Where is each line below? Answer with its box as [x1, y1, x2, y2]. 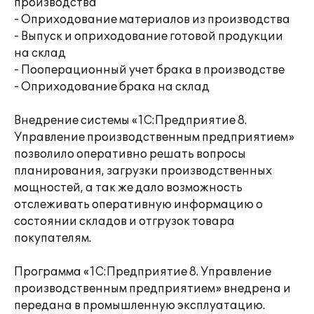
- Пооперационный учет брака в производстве [14, 63, 285, 77]
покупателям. [14, 231, 91, 245]
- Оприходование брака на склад [14, 80, 210, 94]
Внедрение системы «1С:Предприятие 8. [14, 114, 247, 128]
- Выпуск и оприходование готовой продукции [14, 29, 283, 43]
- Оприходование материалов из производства [14, 13, 290, 27]
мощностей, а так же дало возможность [14, 181, 243, 195]
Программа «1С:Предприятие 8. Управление [14, 265, 271, 279]
